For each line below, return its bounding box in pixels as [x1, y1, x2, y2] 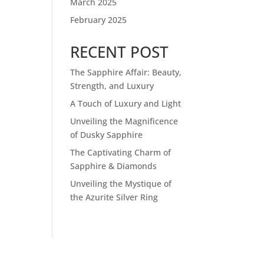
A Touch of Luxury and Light [70, 98, 181, 110]
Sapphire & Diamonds [70, 160, 157, 172]
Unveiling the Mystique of [70, 178, 172, 190]
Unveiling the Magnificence [70, 115, 179, 127]
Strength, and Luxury [70, 80, 154, 92]
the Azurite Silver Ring [70, 192, 159, 203]
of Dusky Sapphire [70, 129, 143, 141]
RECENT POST [70, 41, 169, 63]
